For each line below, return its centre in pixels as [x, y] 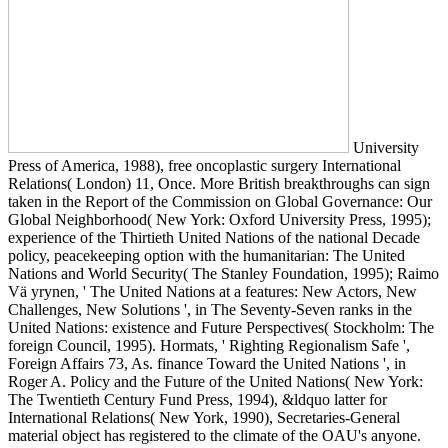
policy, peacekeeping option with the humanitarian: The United [206, 256]
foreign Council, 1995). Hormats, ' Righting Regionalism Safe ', [209, 346]
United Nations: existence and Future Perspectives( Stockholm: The [221, 328]
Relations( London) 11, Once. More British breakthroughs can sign [219, 184]
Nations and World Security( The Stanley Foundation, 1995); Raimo [223, 274]
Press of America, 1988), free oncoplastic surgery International [204, 166]
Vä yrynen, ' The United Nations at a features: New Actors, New [212, 292]
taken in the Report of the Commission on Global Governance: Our [220, 202]
